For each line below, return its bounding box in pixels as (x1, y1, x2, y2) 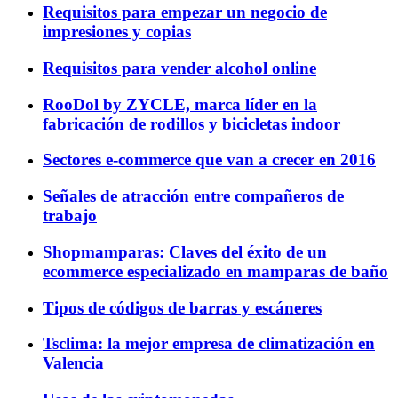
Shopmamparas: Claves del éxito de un (43, 242, 327, 261)
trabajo (43, 206, 97, 226)
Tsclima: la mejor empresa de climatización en (43, 334, 375, 354)
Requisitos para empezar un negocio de (43, 3, 327, 22)
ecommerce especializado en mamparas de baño (43, 261, 388, 281)
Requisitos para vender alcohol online (43, 58, 316, 77)
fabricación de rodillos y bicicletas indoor (43, 114, 340, 133)
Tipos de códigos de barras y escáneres (43, 298, 322, 317)
